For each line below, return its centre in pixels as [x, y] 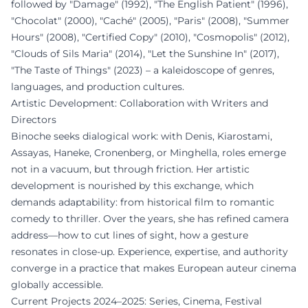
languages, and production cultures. [98, 87]
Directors [34, 120]
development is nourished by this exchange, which [132, 186]
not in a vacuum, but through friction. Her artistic [130, 169]
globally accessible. [57, 285]
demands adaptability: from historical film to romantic [143, 202]
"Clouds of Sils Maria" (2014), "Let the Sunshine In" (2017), [145, 54]
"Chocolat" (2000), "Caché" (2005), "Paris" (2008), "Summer [150, 21]
